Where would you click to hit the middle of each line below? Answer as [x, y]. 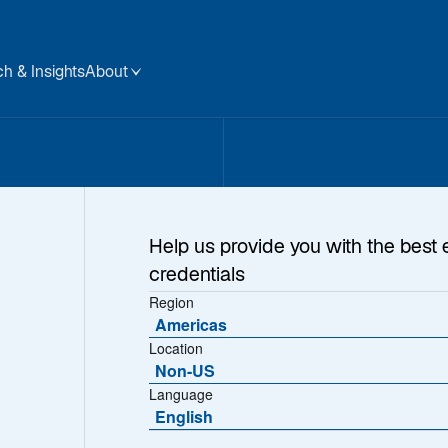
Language [181, 394]
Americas [191, 324]
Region [172, 302]
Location [176, 348]
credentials [197, 276]
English [184, 416]
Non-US [185, 370]
